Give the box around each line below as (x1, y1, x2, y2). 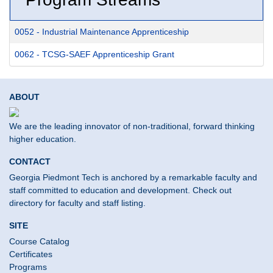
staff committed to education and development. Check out (9, 185, 232, 196)
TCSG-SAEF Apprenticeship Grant (42, 49, 174, 60)
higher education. (9, 134, 76, 144)
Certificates (9, 249, 52, 260)
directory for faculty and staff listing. (9, 198, 146, 208)
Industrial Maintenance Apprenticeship (42, 27, 189, 37)
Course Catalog (9, 236, 69, 247)
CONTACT (9, 157, 51, 167)
